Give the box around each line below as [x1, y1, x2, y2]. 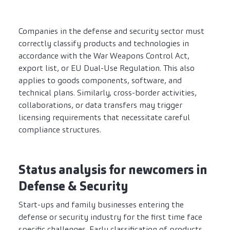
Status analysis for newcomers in [18, 162, 207, 178]
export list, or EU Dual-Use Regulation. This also [18, 63, 195, 74]
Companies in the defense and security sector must [18, 26, 204, 37]
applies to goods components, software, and [18, 75, 182, 86]
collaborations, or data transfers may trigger [18, 100, 182, 111]
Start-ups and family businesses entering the [18, 199, 184, 210]
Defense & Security [18, 178, 128, 195]
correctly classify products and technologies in [18, 38, 189, 49]
